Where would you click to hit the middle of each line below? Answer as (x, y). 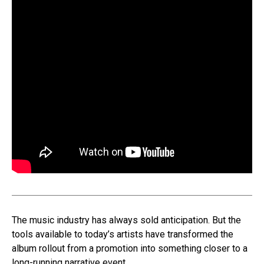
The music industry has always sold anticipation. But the (126, 220)
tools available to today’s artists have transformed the (123, 235)
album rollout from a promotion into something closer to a (130, 249)
